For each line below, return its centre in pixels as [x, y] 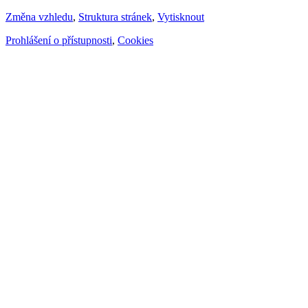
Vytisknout [181, 16]
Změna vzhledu [39, 16]
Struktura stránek [115, 16]
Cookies [135, 40]
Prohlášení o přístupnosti [59, 40]
